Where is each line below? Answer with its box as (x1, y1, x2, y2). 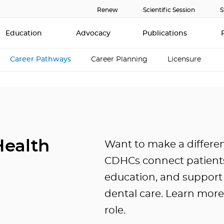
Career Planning (91, 56, 147, 63)
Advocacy (76, 30, 110, 37)
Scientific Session (143, 7, 195, 13)
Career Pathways (10, 56, 71, 63)
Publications (142, 30, 189, 37)
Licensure (167, 56, 201, 63)
